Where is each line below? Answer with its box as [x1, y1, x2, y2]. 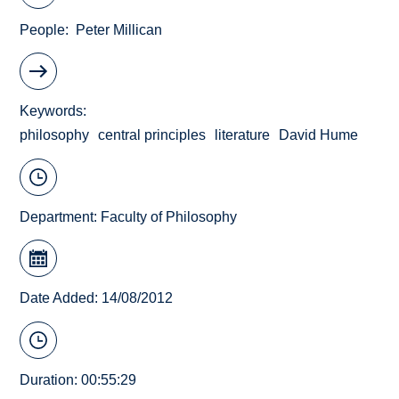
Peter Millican [76, 21, 163, 37]
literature [215, 127, 271, 143]
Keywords [20, 103, 84, 119]
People [20, 21, 66, 37]
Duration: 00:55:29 [20, 371, 137, 387]
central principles [98, 127, 207, 143]
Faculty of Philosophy [101, 208, 238, 224]
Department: [20, 208, 102, 224]
